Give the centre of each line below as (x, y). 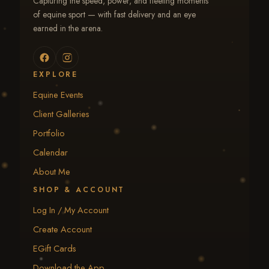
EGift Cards (55, 248)
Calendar (50, 152)
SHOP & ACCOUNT (79, 189)
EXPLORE (56, 74)
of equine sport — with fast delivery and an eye (114, 14)
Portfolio (49, 133)
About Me (52, 171)
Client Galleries (61, 113)
